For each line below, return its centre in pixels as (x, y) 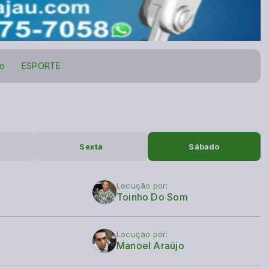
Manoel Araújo (150, 246)
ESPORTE (41, 66)
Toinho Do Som (152, 198)
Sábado (204, 147)
